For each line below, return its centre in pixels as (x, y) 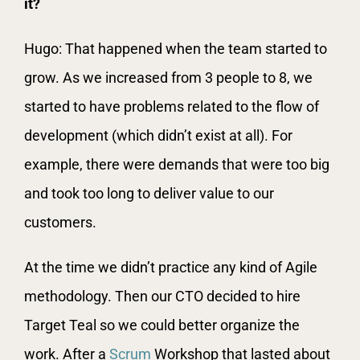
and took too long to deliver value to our (149, 193)
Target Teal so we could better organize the (162, 325)
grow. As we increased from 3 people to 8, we (168, 77)
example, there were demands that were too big (177, 164)
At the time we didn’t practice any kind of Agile (171, 267)
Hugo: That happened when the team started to (176, 48)
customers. (60, 222)
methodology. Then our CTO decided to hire (162, 296)
